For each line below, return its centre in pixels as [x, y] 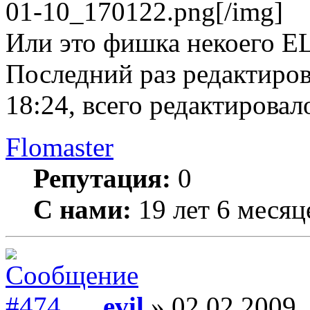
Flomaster [60, 147]
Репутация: [102, 178]
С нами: [82, 209]
